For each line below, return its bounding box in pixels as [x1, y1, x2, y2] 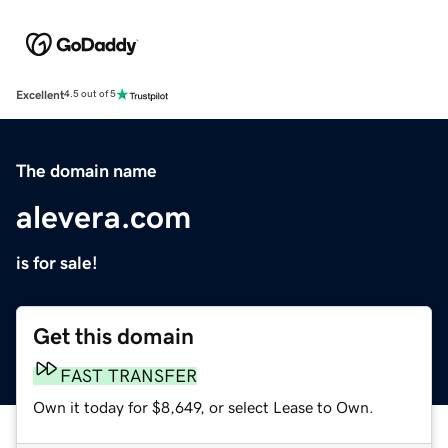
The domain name [16, 161, 157, 180]
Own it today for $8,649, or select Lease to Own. [33, 398, 374, 415]
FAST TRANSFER [60, 366, 197, 385]
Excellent [16, 88, 64, 101]
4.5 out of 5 [64, 89, 116, 100]
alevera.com [16, 200, 191, 233]
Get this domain [33, 324, 194, 348]
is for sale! [16, 253, 98, 272]
